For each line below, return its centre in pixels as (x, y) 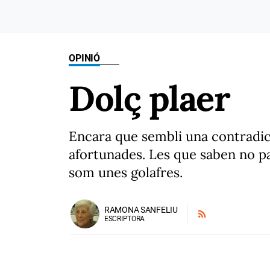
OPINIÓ (85, 58)
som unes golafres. (127, 172)
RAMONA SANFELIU (141, 210)
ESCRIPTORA (125, 219)
